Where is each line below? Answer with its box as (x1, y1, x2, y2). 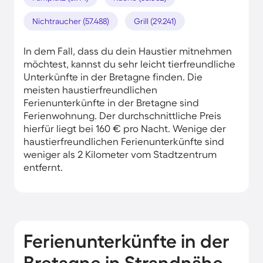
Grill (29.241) (134, 16, 176, 26)
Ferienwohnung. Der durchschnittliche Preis (23, 109, 221, 121)
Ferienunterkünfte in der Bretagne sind (23, 96, 199, 108)
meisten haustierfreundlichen (23, 83, 157, 95)
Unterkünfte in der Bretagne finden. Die (23, 70, 203, 82)
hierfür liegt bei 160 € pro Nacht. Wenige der (23, 122, 226, 134)
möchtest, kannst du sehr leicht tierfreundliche (23, 58, 235, 69)
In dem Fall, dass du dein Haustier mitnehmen (23, 45, 232, 56)
